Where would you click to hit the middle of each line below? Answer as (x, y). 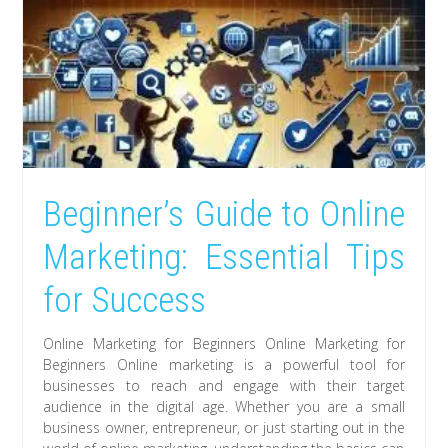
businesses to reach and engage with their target (224, 385)
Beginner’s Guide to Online (224, 214)
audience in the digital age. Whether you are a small (224, 406)
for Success (125, 300)
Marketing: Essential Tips (224, 257)
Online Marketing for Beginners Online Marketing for (224, 343)
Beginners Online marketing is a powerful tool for (224, 364)
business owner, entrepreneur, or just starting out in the (224, 427)
